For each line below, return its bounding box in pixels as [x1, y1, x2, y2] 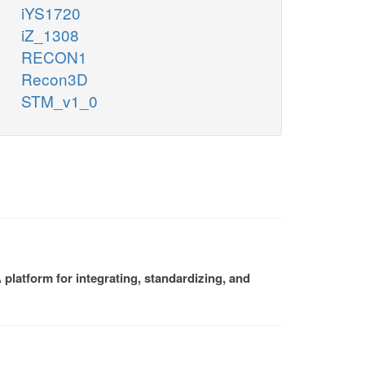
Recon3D [21, 68, 88, 90]
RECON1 [21, 46, 87, 68]
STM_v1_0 [21, 90, 98, 112]
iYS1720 [21, 2, 81, 24]
